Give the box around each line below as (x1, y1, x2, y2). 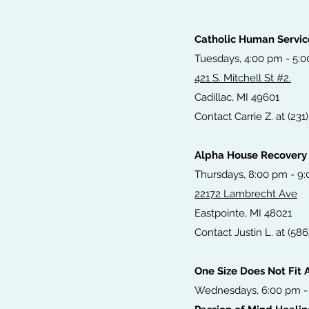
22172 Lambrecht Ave (195, 188, 297, 201)
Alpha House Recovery (195, 149, 307, 162)
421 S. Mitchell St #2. (195, 72, 291, 85)
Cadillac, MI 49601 (195, 91, 279, 104)
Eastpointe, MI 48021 (195, 207, 292, 220)
